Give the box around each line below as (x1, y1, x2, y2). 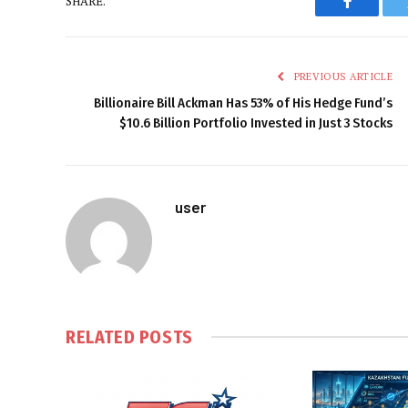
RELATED (66, 325, 139, 348)
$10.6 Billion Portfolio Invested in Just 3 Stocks (119, 114, 393, 131)
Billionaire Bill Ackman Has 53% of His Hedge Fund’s (94, 94, 393, 111)
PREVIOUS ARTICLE (291, 69, 393, 83)
